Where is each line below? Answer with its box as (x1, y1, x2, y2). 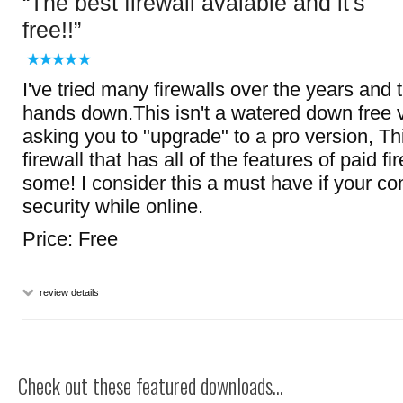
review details (37, 287, 99, 298)
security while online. (22, 195, 203, 218)
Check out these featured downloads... (18, 371, 283, 401)
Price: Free (22, 228, 118, 250)
